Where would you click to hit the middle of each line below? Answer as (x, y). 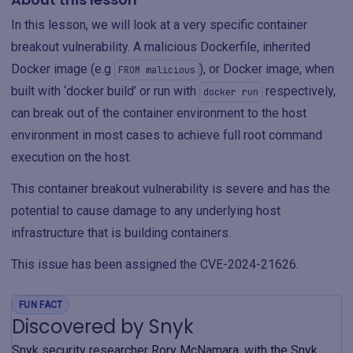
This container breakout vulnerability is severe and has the (171, 189)
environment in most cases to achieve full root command (167, 135)
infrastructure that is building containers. (121, 233)
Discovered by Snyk (103, 327)
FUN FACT (41, 305)
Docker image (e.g (63, 69)
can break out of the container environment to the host (159, 113)
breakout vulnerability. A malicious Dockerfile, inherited (161, 47)
